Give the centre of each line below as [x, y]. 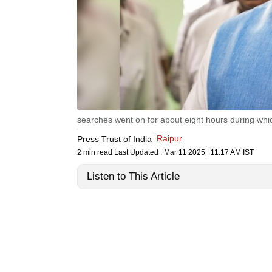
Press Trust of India [114, 139]
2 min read [96, 153]
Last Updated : [139, 153]
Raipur [169, 139]
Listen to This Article [133, 177]
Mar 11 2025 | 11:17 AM [202, 153]
